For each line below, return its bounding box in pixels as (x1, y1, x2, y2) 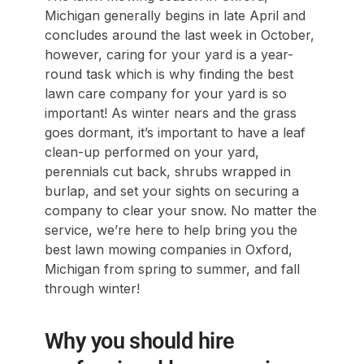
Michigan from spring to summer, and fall (44, 260, 300, 277)
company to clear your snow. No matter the (44, 201, 317, 219)
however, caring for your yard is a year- (44, 45, 293, 63)
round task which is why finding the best (44, 65, 293, 82)
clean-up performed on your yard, (44, 143, 259, 160)
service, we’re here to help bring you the (44, 221, 297, 238)
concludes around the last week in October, (44, 26, 314, 43)
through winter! (44, 279, 140, 297)
